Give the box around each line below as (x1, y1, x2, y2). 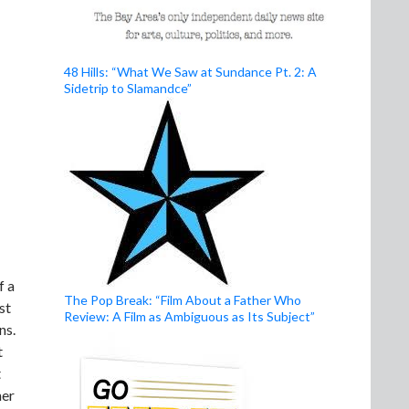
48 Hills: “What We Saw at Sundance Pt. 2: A (64, 64, 317, 79)
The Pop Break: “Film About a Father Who (64, 292, 301, 308)
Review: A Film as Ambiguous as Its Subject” (64, 309, 315, 324)
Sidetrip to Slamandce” (64, 80, 192, 96)
